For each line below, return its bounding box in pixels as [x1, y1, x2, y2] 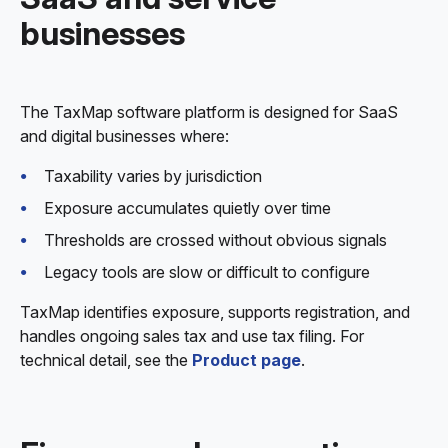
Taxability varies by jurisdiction [44, 166, 262, 186]
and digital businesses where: [20, 126, 229, 146]
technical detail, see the [20, 350, 192, 370]
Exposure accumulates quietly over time [44, 198, 331, 218]
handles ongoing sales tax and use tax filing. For [20, 326, 364, 346]
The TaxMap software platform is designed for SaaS [20, 102, 398, 122]
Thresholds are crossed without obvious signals [44, 230, 387, 250]
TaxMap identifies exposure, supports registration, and [20, 302, 410, 322]
